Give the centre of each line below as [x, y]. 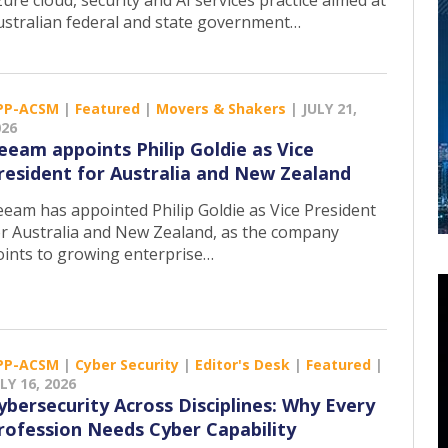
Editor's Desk [242, 364]
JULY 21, [329, 109]
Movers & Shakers [221, 109]
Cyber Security [127, 364]
